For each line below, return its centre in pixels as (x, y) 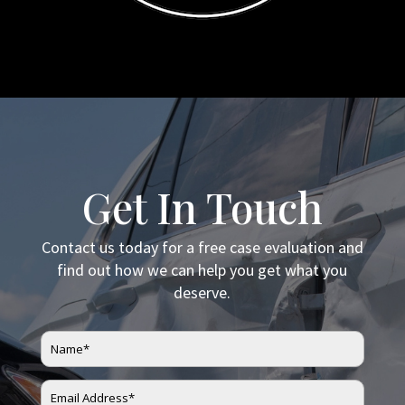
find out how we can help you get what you (202, 270)
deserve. (202, 293)
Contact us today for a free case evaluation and (202, 248)
